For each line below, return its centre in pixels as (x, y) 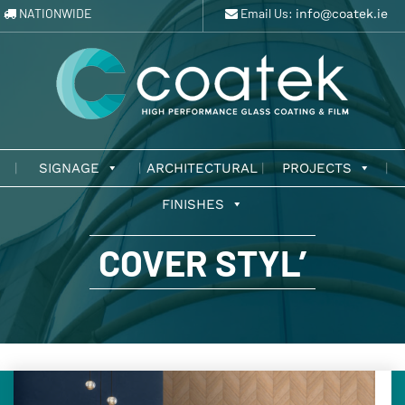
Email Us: (266, 13)
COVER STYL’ (202, 262)
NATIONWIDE (53, 13)
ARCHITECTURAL (202, 168)
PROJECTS (316, 168)
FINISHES (193, 204)
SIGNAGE (70, 168)
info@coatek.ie (341, 14)
